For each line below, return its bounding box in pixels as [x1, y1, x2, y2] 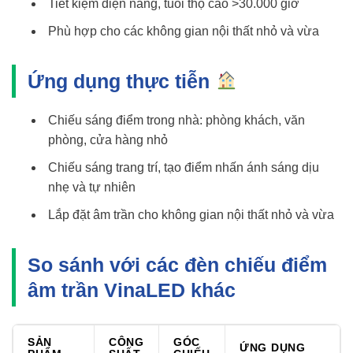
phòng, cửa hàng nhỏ [47, 132, 168, 147]
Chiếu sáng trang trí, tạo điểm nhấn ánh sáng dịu [47, 160, 319, 174]
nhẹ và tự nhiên [47, 180, 136, 194]
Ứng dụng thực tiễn [28, 69, 215, 92]
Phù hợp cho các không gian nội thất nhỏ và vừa [47, 24, 319, 38]
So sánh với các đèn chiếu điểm [28, 253, 327, 276]
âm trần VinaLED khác [28, 278, 236, 301]
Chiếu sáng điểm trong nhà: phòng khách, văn [47, 113, 305, 127]
